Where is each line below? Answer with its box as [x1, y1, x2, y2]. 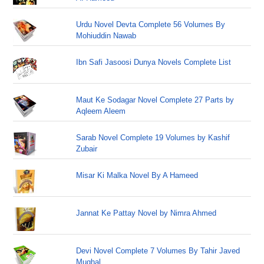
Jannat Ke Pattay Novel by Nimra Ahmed [76, 209, 217, 217]
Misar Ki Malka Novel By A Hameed [76, 171, 199, 180]
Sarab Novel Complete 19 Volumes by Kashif [76, 133, 230, 142]
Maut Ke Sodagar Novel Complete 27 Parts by [76, 95, 235, 104]
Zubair [76, 144, 98, 153]
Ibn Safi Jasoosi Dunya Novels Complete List [76, 58, 232, 67]
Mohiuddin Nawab [76, 31, 137, 40]
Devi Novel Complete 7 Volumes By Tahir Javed [76, 246, 240, 255]
